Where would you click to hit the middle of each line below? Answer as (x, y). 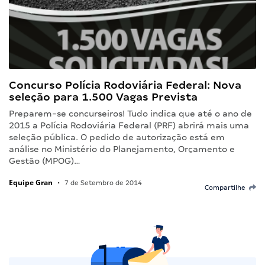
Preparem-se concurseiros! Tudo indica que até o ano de (130, 114)
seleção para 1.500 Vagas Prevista (103, 97)
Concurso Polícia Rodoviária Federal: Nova (125, 85)
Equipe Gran (31, 183)
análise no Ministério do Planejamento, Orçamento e (122, 149)
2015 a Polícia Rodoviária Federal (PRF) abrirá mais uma (129, 126)
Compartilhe (227, 188)
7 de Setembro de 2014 (102, 183)
